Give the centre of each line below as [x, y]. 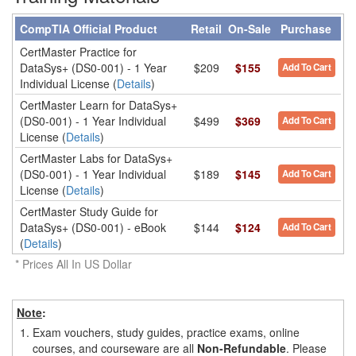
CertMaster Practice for [78, 52]
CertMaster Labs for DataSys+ [96, 158]
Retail [206, 29]
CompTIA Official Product [89, 29]
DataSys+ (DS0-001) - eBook [93, 227]
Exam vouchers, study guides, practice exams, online [166, 332]
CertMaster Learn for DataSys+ [99, 105]
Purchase [306, 29]
